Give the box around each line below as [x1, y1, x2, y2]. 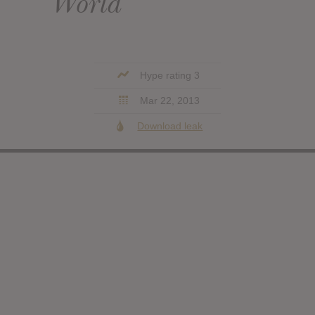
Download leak [137, 120, 203, 132]
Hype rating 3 [137, 70, 200, 82]
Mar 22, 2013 [137, 95, 200, 107]
